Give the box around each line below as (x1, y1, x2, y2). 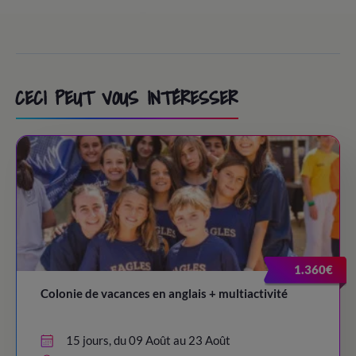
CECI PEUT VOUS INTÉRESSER (16, 83, 238, 111)
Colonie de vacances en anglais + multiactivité (41, 286, 288, 300)
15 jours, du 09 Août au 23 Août (66, 333, 230, 347)
